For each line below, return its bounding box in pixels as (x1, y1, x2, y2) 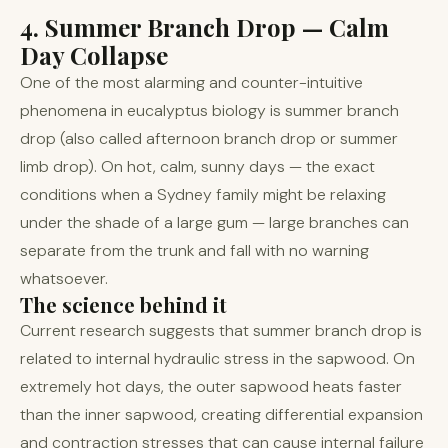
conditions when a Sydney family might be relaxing (20, 184, 386, 205)
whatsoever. (20, 268, 108, 289)
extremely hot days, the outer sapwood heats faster (20, 376, 402, 397)
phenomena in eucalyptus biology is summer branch (20, 100, 399, 121)
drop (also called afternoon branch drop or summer (20, 128, 398, 149)
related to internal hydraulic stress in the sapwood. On (20, 348, 415, 369)
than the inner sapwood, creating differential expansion (20, 404, 423, 425)
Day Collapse (20, 39, 168, 71)
